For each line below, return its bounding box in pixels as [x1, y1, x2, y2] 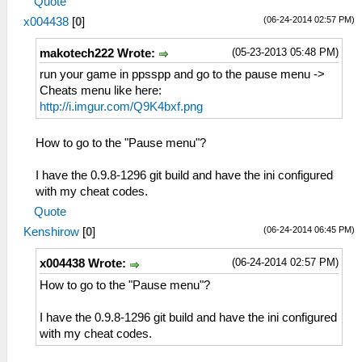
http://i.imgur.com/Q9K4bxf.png [40, 100, 203, 114]
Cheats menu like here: [40, 84, 162, 98]
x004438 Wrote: [40, 257, 129, 271]
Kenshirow [23, 225, 79, 239]
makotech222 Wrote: [40, 47, 158, 61]
